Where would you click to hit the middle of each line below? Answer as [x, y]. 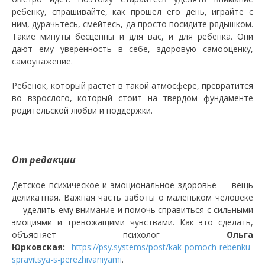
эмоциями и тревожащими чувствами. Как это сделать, [132, 222]
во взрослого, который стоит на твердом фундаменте [132, 98]
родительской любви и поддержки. [82, 111]
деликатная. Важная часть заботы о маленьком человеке [132, 198]
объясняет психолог [119, 235]
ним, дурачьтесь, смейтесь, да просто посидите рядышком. [132, 24]
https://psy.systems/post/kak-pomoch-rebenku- [162, 247]
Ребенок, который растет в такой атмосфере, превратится [132, 86]
